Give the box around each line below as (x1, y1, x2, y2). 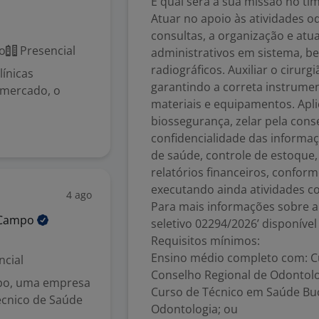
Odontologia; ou (151, 301, 238, 317)
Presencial (17, 43, 75, 58)
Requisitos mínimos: (151, 233, 260, 249)
